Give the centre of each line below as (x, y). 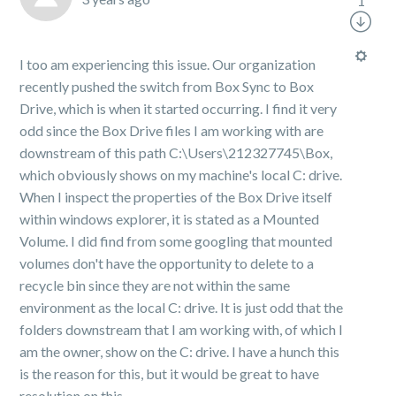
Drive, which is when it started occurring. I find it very (179, 108)
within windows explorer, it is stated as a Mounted (170, 219)
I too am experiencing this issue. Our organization (168, 64)
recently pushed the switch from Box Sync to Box (167, 86)
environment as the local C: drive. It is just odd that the (182, 307)
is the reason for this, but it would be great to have (170, 373)
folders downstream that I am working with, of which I (182, 329)
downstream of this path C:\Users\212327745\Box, (176, 152)
